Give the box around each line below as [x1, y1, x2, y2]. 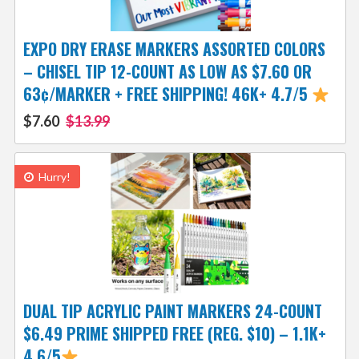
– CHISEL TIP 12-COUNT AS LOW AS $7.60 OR [22, 59, 312, 84]
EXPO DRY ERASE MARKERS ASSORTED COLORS [22, 37, 325, 62]
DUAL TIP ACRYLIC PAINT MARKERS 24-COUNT [22, 299, 322, 324]
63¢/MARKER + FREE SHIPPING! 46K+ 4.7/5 [22, 82, 312, 107]
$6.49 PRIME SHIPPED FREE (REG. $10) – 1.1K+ [22, 321, 326, 346]
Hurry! [35, 170, 71, 184]
